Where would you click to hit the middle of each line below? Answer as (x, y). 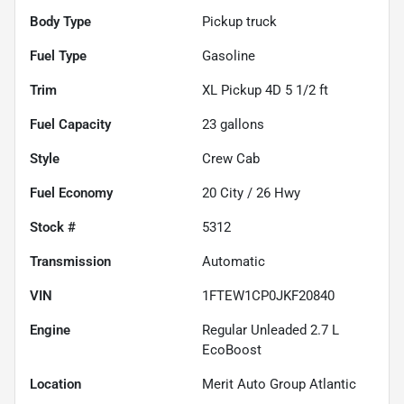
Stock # (53, 227)
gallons (240, 124)
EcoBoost (232, 349)
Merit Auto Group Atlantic (279, 384)
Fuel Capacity (70, 124)
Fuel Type (58, 55)
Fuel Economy (71, 193)
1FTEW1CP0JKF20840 (268, 295)
